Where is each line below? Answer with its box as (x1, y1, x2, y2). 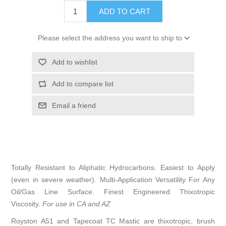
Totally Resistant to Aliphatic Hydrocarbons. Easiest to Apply (11, 163, 215, 172)
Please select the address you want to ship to (37, 34, 182, 42)
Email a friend (51, 101, 96, 110)
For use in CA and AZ (42, 200, 111, 208)
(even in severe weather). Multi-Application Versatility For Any (11, 176, 215, 184)
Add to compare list (51, 80, 114, 88)
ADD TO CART (98, 7, 150, 16)
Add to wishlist (51, 58, 97, 67)
